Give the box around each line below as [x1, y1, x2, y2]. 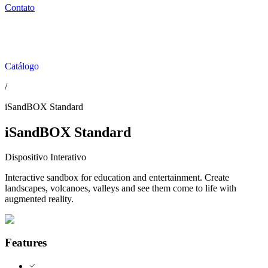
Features [5, 236, 47, 249]
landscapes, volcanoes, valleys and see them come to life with [5, 183, 236, 194]
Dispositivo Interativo [5, 152, 86, 163]
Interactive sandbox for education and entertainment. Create [5, 172, 229, 183]
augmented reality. [5, 194, 74, 205]
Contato [5, 2, 35, 13]
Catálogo [5, 60, 39, 71]
